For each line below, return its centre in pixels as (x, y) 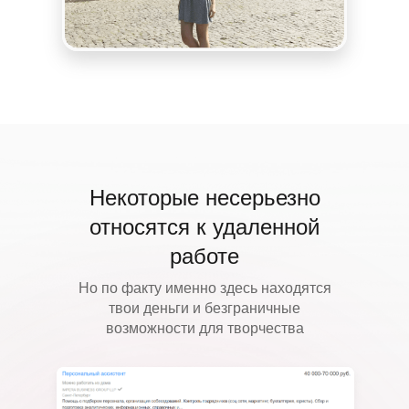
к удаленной (255, 227)
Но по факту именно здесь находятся (204, 288)
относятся (140, 227)
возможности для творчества (204, 328)
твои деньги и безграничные (204, 308)
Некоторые (147, 198)
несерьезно (262, 198)
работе (204, 256)
